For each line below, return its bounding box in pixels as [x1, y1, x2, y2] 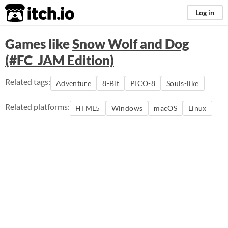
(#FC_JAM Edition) [5, 52, 114, 68]
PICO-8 [130, 79, 156, 88]
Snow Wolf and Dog [72, 36, 189, 52]
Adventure [56, 79, 92, 88]
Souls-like [166, 79, 199, 88]
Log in [195, 8, 214, 17]
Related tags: [5, 77, 50, 87]
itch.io [5, 3, 49, 23]
